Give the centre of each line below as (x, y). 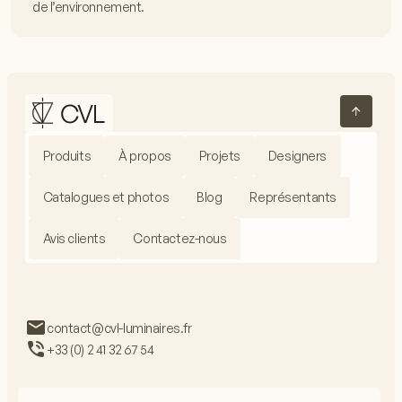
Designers (297, 156)
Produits (67, 156)
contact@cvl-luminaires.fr (119, 328)
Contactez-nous (180, 238)
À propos (145, 156)
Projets (219, 156)
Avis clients (74, 238)
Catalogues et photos (106, 197)
